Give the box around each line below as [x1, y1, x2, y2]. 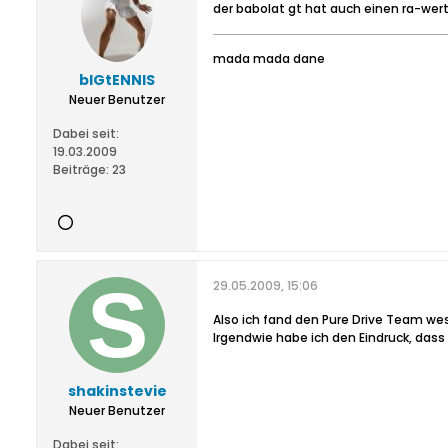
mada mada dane [213, 50, 325, 67]
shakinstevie [67, 381, 167, 401]
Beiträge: [53, 161, 109, 178]
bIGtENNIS [79, 70, 155, 90]
